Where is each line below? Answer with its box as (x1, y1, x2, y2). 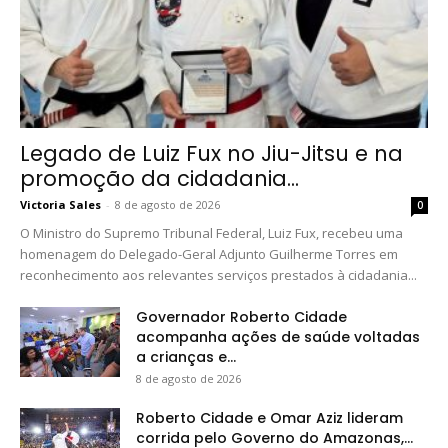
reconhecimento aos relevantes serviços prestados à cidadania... (20, 266, 417, 285)
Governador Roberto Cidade (136, 307, 347, 328)
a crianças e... (136, 347, 236, 368)
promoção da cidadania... (20, 164, 299, 194)
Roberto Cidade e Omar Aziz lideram (136, 408, 403, 429)
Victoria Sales (20, 197, 101, 213)
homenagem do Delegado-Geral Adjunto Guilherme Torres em (20, 245, 398, 264)
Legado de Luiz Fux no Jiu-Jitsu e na (20, 139, 403, 169)
